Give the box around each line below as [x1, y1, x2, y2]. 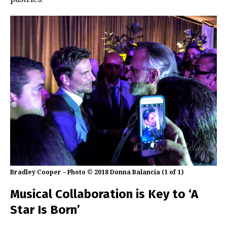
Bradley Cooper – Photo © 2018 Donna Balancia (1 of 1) [10, 169, 184, 176]
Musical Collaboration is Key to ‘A [10, 187, 198, 202]
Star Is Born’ [10, 203, 80, 217]
